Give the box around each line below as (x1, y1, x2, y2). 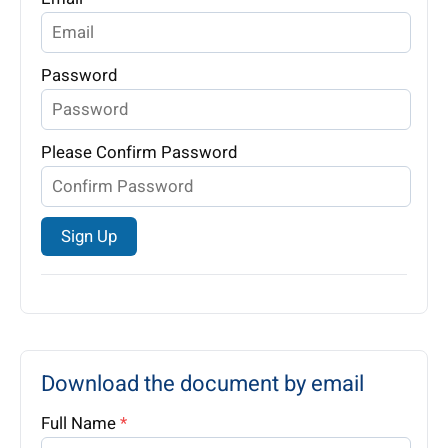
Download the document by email (41, 367, 364, 400)
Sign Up (61, 223, 117, 249)
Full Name (41, 410, 120, 436)
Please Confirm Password (41, 139, 237, 165)
